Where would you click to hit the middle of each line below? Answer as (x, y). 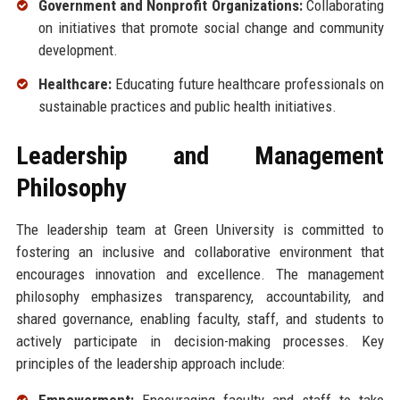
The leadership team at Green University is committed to (200, 229)
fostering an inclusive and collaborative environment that (200, 251)
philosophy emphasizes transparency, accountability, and (200, 296)
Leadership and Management (200, 155)
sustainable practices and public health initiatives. (187, 106)
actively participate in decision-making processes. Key (200, 341)
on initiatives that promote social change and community (211, 27)
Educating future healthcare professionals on (248, 83)
